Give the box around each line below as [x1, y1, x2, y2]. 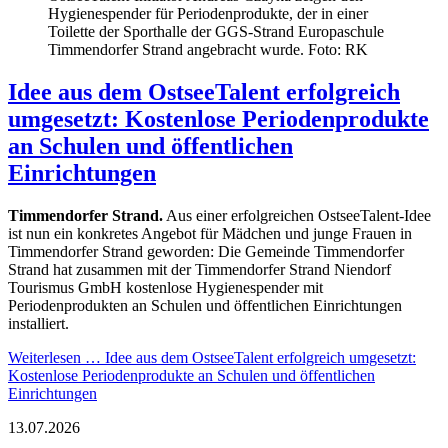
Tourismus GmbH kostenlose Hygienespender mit [8, 278, 323, 296]
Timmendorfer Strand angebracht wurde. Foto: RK [48, 40, 368, 58]
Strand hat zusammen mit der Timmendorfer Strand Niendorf [8, 260, 391, 278]
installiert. [8, 314, 69, 332]
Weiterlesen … [8, 348, 101, 366]
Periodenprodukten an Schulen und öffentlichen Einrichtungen [8, 296, 402, 314]
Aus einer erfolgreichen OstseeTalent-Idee [163, 206, 431, 224]
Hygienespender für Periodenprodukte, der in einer [48, 4, 368, 22]
